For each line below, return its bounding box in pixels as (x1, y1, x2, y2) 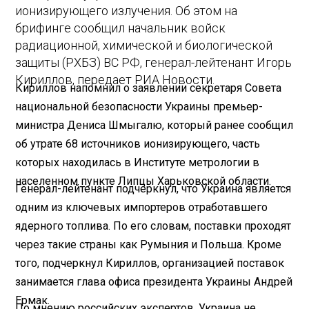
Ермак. (15, 293, 50, 307)
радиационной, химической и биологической (15, 38, 273, 53)
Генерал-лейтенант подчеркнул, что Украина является (15, 181, 292, 195)
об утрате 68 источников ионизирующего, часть (15, 137, 261, 150)
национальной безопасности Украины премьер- (15, 99, 263, 113)
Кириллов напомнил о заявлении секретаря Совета (15, 81, 282, 94)
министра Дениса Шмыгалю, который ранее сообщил (15, 118, 294, 132)
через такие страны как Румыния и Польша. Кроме (15, 237, 282, 251)
